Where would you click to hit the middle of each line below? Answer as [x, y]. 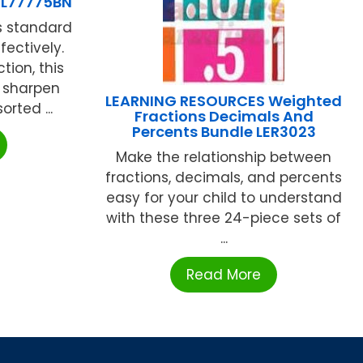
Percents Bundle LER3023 [224, 132]
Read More [224, 275]
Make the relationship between [224, 158]
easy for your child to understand [224, 198]
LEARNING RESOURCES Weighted [224, 101]
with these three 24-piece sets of [224, 218]
